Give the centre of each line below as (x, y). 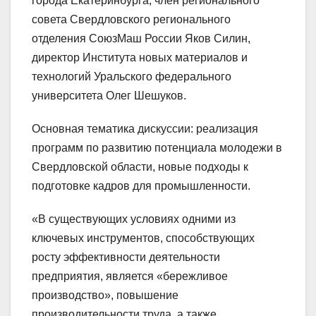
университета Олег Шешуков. (109, 96)
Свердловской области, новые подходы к (140, 167)
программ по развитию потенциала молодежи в (157, 148)
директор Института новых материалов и (140, 58)
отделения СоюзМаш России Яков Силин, (141, 39)
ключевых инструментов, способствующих (143, 238)
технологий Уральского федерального (132, 77)
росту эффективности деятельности (126, 257)
